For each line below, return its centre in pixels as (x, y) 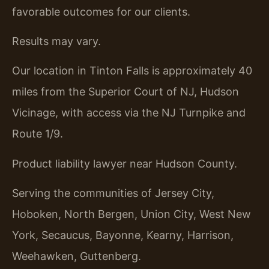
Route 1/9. (38, 134)
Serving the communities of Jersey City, (113, 193)
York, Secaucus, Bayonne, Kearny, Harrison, (123, 235)
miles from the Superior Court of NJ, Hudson (125, 92)
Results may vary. (56, 41)
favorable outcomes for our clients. (101, 11)
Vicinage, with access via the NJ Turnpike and (129, 113)
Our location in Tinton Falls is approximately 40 (132, 71)
